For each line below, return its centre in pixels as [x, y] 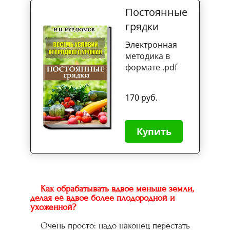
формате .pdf [151, 67]
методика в [148, 56]
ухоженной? [53, 207]
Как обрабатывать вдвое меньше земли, [117, 189]
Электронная [151, 45]
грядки [142, 26]
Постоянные [156, 12]
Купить [154, 131]
